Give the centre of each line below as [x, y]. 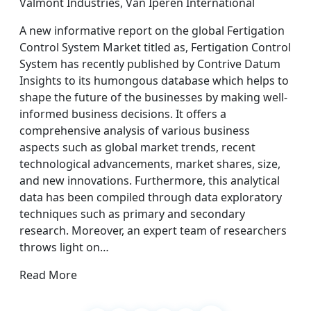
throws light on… [64, 247]
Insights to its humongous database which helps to [154, 81]
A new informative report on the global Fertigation [152, 31]
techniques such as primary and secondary [132, 214]
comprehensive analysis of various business [135, 131]
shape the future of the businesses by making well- [153, 97]
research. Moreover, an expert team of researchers [153, 230]
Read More [48, 275]
